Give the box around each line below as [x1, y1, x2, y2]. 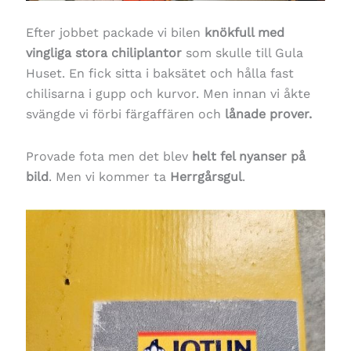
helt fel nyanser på [191, 149, 306, 165]
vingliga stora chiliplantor [25, 45, 182, 61]
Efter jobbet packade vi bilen [25, 25, 204, 41]
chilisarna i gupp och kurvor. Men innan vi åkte [25, 86, 310, 102]
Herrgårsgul [169, 169, 242, 185]
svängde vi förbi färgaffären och [25, 107, 225, 122]
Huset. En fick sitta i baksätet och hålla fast [25, 66, 294, 81]
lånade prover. [224, 107, 312, 122]
